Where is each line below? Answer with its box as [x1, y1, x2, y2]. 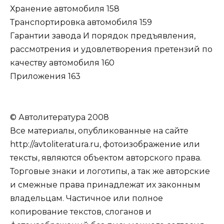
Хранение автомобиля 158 [10, 4, 119, 14]
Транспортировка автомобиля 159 [10, 17, 152, 27]
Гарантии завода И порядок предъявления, [10, 31, 195, 41]
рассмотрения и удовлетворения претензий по [10, 44, 212, 54]
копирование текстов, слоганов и [10, 206, 151, 216]
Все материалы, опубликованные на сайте [10, 125, 188, 135]
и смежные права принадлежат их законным [10, 179, 200, 189]
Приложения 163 [10, 71, 80, 81]
